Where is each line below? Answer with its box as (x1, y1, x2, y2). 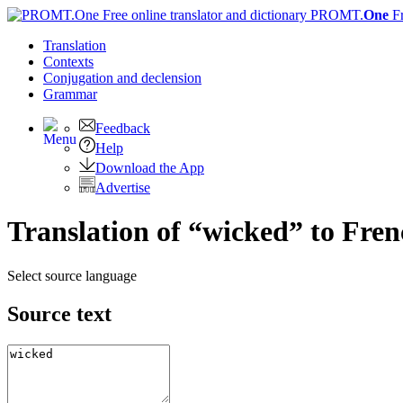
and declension (117, 70, 201, 85)
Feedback (95, 121, 150, 136)
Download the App (95, 160, 204, 175)
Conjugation (43, 70, 117, 85)
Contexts (43, 54, 94, 69)
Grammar (43, 86, 97, 102)
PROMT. (307, 7, 363, 22)
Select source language (7, 267, 137, 283)
